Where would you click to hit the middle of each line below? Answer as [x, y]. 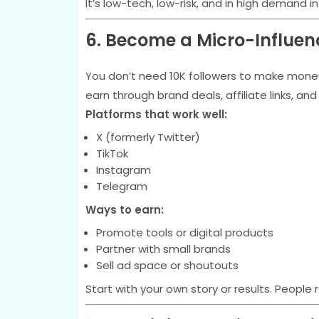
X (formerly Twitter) [148, 137]
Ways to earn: [124, 210]
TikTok [112, 153]
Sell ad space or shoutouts [167, 265]
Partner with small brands [163, 249]
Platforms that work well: [156, 114]
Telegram [121, 186]
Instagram [123, 170]
